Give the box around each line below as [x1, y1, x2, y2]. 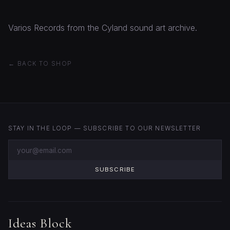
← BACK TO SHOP [8, 60, 72, 68]
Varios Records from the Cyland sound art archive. [8, 23, 197, 33]
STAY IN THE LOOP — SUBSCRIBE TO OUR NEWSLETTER [8, 125, 201, 132]
